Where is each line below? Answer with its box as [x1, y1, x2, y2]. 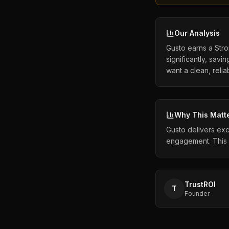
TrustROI [185, 180, 216, 189]
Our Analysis [174, 29, 220, 37]
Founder [185, 190, 210, 197]
